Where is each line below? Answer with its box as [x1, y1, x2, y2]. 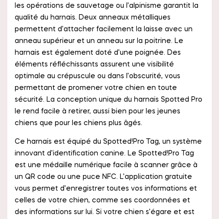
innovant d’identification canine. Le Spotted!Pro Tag [15, 150, 194, 157]
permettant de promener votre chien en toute [15, 85, 177, 91]
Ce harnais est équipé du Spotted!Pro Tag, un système [15, 138, 202, 145]
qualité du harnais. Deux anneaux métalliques [15, 14, 171, 21]
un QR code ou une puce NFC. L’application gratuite [15, 174, 192, 180]
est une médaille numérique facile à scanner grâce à [15, 162, 197, 169]
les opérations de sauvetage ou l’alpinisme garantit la [15, 2, 198, 9]
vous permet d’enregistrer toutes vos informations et [15, 185, 197, 192]
